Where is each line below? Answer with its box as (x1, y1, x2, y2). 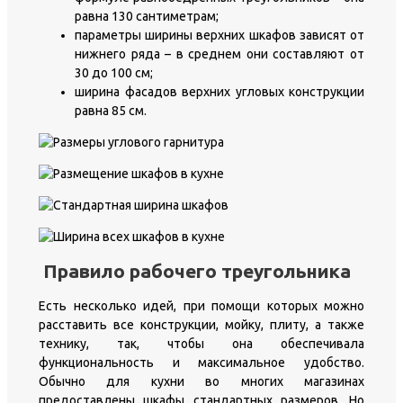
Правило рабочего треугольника (43, 260, 351, 282)
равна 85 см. (75, 103, 147, 118)
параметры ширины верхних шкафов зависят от (75, 27, 364, 42)
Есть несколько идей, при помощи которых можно (39, 298, 364, 313)
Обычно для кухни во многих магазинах (39, 373, 364, 389)
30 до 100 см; (75, 65, 153, 80)
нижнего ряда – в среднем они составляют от (75, 46, 364, 61)
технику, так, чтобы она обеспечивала (39, 336, 364, 351)
